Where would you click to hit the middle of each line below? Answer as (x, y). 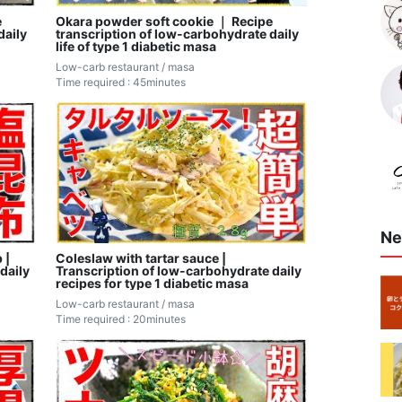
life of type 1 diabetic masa (136, 46)
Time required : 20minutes (121, 319)
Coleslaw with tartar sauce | (141, 258)
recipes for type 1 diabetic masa (153, 284)
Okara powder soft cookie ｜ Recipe (165, 21)
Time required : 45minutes (121, 82)
